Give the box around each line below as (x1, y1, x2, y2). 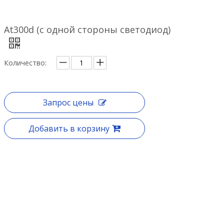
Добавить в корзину (28, 123, 109, 134)
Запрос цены (42, 97, 93, 108)
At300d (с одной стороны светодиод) (4, 23, 170, 35)
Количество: (4, 58, 46, 67)
